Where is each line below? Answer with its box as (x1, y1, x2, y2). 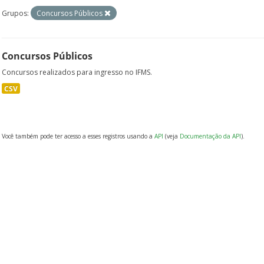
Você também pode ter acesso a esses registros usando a (2, 132, 154, 140)
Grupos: (2, 8, 29, 18)
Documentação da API (180, 132, 241, 140)
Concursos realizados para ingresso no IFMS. (2, 67, 152, 77)
